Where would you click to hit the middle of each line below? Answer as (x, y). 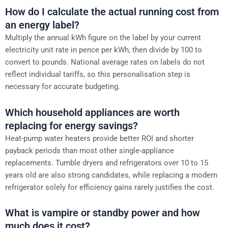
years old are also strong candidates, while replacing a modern (111, 175)
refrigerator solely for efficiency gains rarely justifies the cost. (110, 187)
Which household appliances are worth (92, 112)
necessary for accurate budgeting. (63, 86)
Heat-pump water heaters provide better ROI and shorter (99, 138)
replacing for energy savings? (72, 125)
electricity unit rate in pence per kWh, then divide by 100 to (104, 50)
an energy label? (42, 25)
